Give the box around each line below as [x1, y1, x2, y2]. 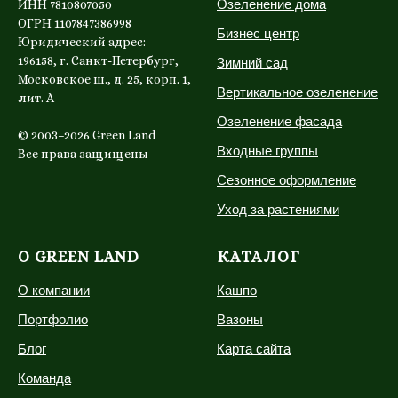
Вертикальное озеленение [217, 84, 378, 99]
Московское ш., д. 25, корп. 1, [18, 71, 191, 86]
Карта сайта [217, 340, 291, 356]
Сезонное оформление [217, 171, 356, 187]
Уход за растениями [217, 201, 339, 217]
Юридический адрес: [18, 34, 146, 49]
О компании [18, 282, 90, 298]
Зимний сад [217, 54, 288, 70]
